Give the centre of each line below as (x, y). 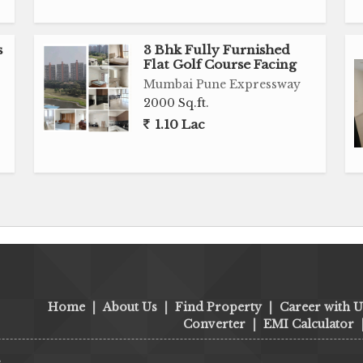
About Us (130, 307)
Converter (214, 324)
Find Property (218, 307)
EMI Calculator (309, 324)
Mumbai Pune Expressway (222, 84)
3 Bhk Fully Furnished (217, 50)
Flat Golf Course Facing (220, 64)
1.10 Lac (179, 124)
